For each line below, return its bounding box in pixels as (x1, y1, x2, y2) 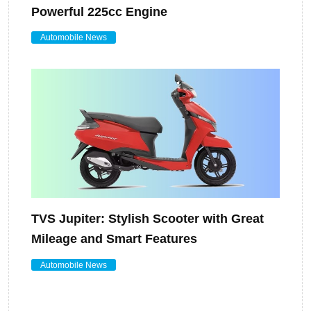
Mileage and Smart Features (31, 232, 197, 246)
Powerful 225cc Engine (31, 5, 167, 19)
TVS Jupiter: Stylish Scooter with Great (31, 212, 264, 226)
